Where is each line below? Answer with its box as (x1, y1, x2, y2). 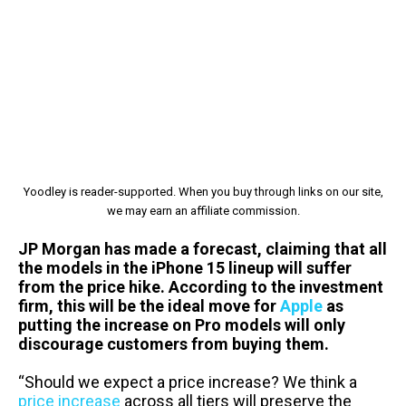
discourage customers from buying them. (18, 333, 329, 353)
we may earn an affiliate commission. (106, 203, 300, 217)
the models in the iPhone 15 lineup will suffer (18, 257, 352, 277)
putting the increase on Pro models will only (18, 314, 345, 334)
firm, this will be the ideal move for (18, 295, 280, 315)
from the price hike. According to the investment (18, 276, 383, 296)
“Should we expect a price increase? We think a (18, 372, 357, 391)
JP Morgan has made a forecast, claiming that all (18, 238, 387, 258)
